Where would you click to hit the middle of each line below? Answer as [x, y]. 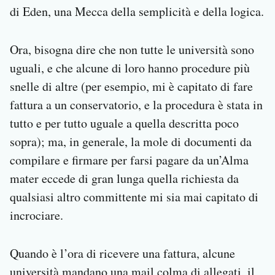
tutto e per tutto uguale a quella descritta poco [124, 123]
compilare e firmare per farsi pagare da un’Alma [129, 160]
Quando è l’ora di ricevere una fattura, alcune [122, 254]
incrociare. [37, 215]
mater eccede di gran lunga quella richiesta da [124, 179]
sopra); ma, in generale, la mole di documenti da [131, 142]
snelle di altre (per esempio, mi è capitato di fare [131, 87]
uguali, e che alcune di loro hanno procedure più [130, 68]
